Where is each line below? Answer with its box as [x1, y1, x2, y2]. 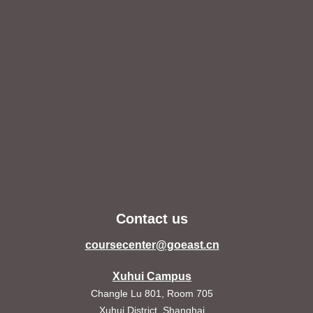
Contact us [116, 211, 189, 227]
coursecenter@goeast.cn [85, 239, 219, 252]
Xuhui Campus [112, 270, 192, 282]
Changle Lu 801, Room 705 [91, 287, 214, 299]
